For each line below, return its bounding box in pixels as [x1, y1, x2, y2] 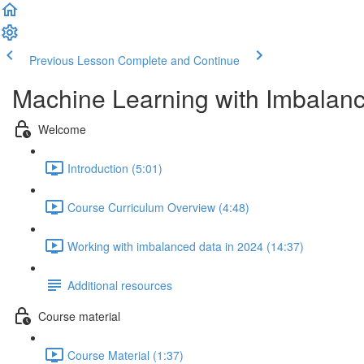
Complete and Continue [118, 52, 240, 68]
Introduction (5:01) [67, 159, 162, 176]
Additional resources [67, 276, 172, 293]
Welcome [38, 120, 86, 137]
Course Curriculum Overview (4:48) [67, 198, 249, 215]
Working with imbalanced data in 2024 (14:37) [67, 237, 304, 254]
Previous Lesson [29, 52, 115, 68]
